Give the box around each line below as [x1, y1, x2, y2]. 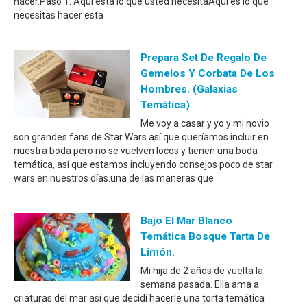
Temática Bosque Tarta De [140, 230, 270, 243]
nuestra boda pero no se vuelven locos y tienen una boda [14, 145, 258, 157]
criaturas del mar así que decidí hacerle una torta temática [14, 293, 265, 304]
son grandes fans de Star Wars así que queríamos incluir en [14, 132, 269, 143]
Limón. [140, 246, 175, 259]
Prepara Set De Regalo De [140, 51, 267, 64]
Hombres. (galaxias [140, 83, 238, 96]
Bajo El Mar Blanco [140, 214, 232, 228]
